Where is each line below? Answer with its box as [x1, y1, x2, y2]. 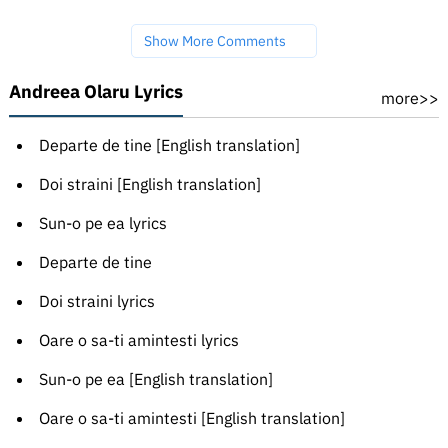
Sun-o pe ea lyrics [38, 213, 167, 234]
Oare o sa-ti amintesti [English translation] [38, 408, 345, 429]
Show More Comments [143, 32, 286, 51]
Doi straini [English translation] [38, 174, 261, 195]
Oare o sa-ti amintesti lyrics [38, 330, 239, 351]
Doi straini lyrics [38, 291, 155, 312]
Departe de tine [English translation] [38, 135, 300, 156]
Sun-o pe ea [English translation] [38, 369, 273, 390]
